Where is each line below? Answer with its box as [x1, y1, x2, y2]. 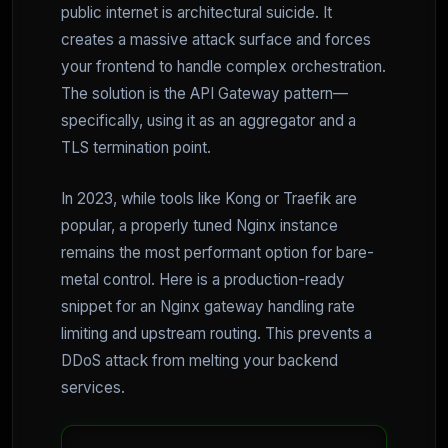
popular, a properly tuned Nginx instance [61, 216, 338, 235]
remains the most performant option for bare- [61, 243, 374, 262]
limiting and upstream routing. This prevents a [61, 324, 372, 343]
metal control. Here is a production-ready [61, 270, 345, 289]
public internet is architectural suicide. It [61, 3, 332, 22]
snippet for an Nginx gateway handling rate [61, 297, 355, 316]
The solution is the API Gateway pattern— [61, 84, 348, 103]
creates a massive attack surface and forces [61, 30, 371, 49]
